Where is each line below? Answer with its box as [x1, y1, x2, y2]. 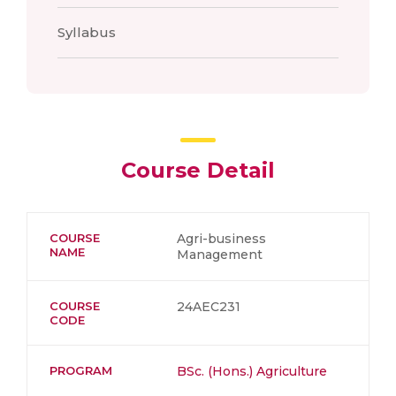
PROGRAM [49, 363, 112, 377]
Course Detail [121, 157, 275, 183]
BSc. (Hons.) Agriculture [177, 363, 327, 379]
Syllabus [57, 24, 116, 41]
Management [177, 247, 263, 263]
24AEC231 [177, 299, 240, 315]
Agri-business [177, 231, 266, 247]
